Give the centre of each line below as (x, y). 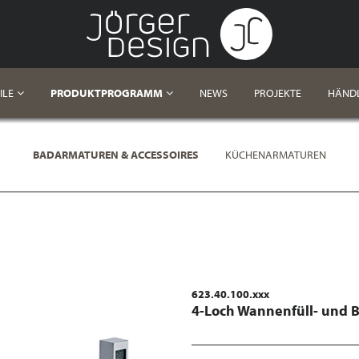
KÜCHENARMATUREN (276, 155)
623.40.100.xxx (230, 294)
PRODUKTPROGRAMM (106, 93)
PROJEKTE (277, 93)
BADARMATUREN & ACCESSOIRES (116, 155)
